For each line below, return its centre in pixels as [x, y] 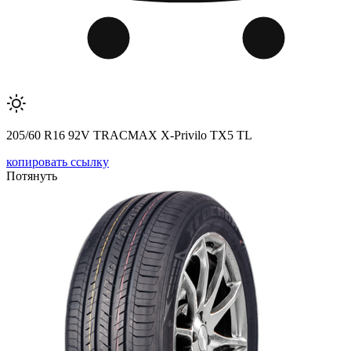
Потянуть [32, 176]
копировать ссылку [58, 162]
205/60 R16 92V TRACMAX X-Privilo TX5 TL [129, 135]
